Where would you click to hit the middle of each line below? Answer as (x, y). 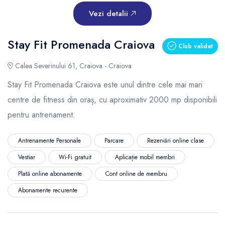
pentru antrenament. (41, 115)
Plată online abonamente (50, 174)
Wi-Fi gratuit (75, 157)
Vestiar (27, 157)
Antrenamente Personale (49, 141)
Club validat (195, 46)
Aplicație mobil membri (145, 157)
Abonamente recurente (48, 190)
